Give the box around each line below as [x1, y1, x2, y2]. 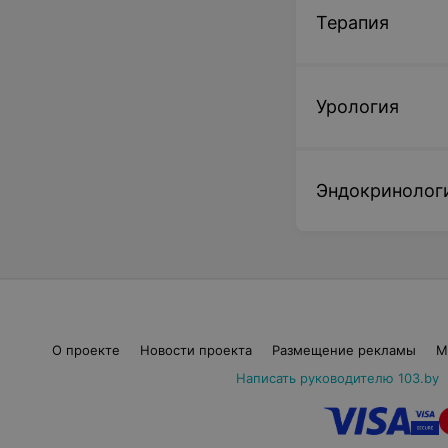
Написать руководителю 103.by [235, 370, 439, 386]
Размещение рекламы [271, 342, 416, 358]
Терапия [316, 12, 389, 33]
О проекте [51, 342, 120, 358]
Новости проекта [139, 342, 252, 358]
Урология [316, 96, 399, 117]
